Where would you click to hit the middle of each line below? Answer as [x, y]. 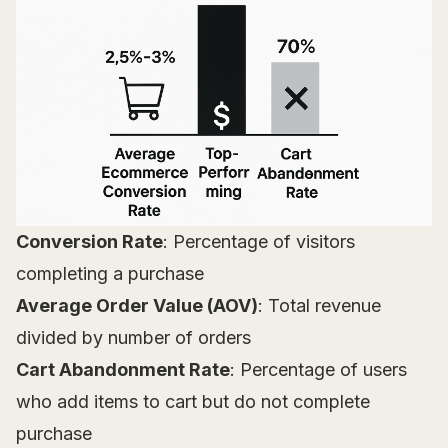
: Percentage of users [318, 370]
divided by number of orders [133, 338]
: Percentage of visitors [259, 242]
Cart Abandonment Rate [123, 370]
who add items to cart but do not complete [193, 402]
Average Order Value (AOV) [137, 306]
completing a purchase [110, 274]
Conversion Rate [89, 242]
